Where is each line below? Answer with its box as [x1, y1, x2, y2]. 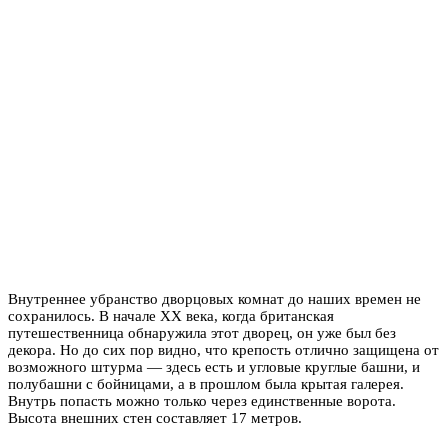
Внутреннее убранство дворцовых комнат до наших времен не [8, 290, 421, 307]
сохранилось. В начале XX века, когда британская [8, 307, 334, 324]
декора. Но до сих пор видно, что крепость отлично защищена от [8, 341, 439, 358]
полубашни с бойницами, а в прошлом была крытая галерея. [8, 375, 404, 392]
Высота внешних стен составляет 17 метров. [8, 409, 302, 426]
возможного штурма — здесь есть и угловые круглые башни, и [8, 358, 420, 375]
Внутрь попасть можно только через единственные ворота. [8, 392, 396, 409]
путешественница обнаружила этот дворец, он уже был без [8, 324, 396, 341]
